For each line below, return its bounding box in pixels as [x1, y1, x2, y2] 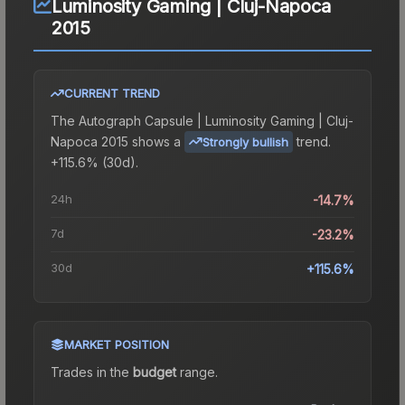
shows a [128, 133, 181, 149]
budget [133, 363, 176, 380]
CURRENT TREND [64, 85, 160, 100]
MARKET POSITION [64, 336, 169, 352]
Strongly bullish [202, 134, 288, 149]
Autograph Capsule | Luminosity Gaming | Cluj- [79, 112, 353, 128]
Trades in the [51, 363, 133, 380]
